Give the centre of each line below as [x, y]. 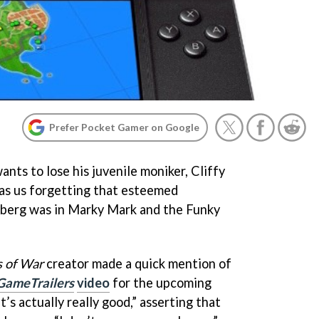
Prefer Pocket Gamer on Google [124, 127]
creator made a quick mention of [137, 263]
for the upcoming [161, 282]
